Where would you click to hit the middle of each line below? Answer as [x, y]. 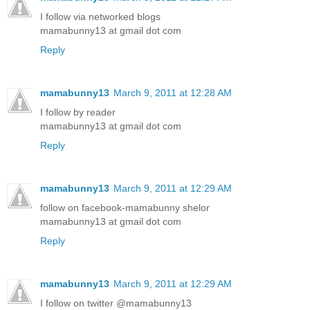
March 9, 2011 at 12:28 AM [173, 92]
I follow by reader [78, 112]
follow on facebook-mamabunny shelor [125, 207]
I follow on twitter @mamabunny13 [116, 303]
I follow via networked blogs [100, 16]
